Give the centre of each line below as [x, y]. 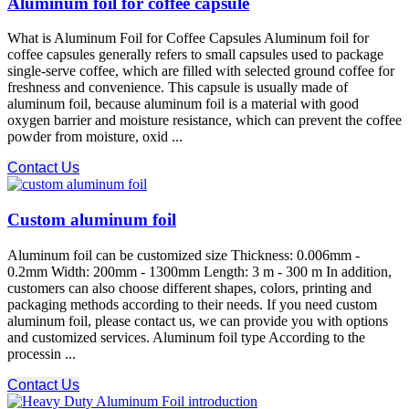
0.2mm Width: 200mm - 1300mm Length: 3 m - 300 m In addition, [199, 271]
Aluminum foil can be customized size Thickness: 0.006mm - [184, 255]
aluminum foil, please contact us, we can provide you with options [198, 320]
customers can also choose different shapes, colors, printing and [189, 288]
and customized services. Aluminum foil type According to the [186, 337]
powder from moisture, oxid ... [95, 137]
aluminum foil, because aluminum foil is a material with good [183, 104]
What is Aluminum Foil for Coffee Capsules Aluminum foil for [188, 38]
